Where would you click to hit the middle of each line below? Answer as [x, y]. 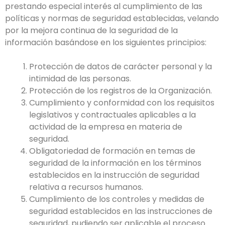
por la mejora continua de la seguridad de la [91, 30]
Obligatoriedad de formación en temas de [112, 151]
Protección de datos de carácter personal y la [121, 67]
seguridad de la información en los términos [115, 163]
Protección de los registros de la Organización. [121, 91]
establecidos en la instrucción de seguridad [114, 175]
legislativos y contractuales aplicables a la [113, 115]
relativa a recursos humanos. [86, 187]
